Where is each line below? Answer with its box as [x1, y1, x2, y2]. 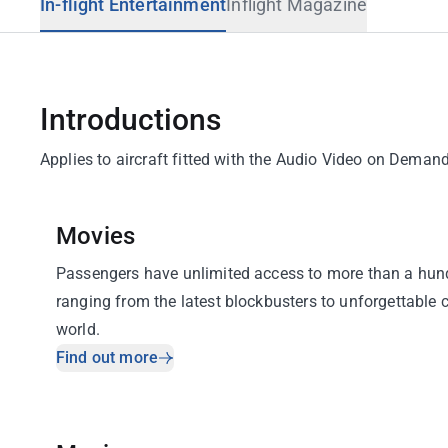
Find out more [56, 348, 159, 367]
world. [56, 320, 100, 339]
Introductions [40, 102, 221, 137]
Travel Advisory [40, 13, 151, 32]
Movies [56, 222, 136, 250]
